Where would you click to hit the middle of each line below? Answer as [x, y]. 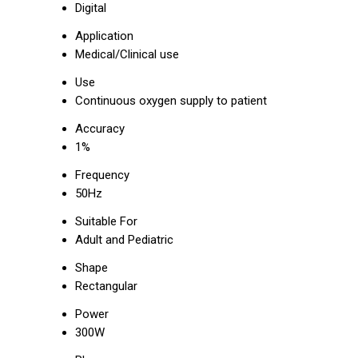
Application [104, 36]
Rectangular [106, 286]
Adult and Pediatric [124, 240]
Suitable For [106, 221]
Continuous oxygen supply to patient [171, 101]
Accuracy [100, 129]
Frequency [102, 175]
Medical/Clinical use [127, 54]
